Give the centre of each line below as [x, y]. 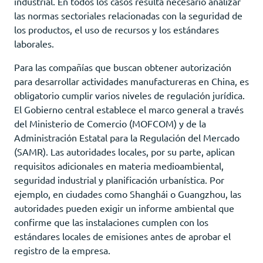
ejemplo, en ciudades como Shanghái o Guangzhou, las [128, 193]
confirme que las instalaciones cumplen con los [111, 222]
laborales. [34, 43]
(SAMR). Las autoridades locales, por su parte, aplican [124, 151]
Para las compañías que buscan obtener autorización [123, 67]
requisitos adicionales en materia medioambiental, [119, 165]
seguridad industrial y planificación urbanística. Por [119, 179]
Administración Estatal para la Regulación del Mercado [127, 137]
